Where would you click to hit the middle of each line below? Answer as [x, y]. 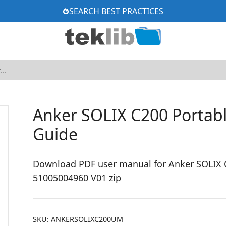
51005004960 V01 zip [77, 178]
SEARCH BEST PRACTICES [116, 11]
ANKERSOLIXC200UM [87, 219]
